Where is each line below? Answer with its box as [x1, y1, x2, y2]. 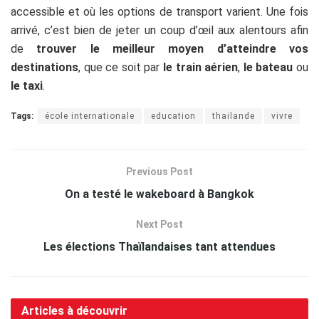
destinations [11, 61, 78, 74]
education [151, 111, 196, 121]
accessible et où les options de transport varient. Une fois [11, 5, 308, 19]
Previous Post [126, 166, 193, 177]
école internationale [45, 111, 135, 121]
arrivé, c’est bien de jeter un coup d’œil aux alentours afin [11, 23, 308, 37]
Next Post [136, 219, 183, 230]
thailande [212, 111, 255, 121]
